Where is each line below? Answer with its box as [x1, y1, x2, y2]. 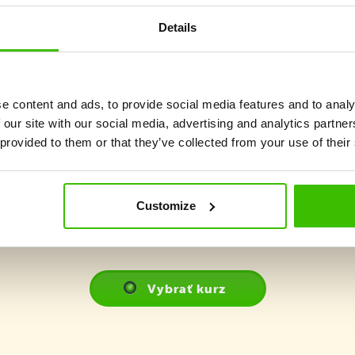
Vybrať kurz [147, 281, 226, 297]
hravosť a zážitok [25, 50, 120, 64]
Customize [136, 198, 197, 212]
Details [158, 21, 197, 35]
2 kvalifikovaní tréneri [191, 31, 310, 45]
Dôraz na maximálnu [25, 31, 143, 45]
